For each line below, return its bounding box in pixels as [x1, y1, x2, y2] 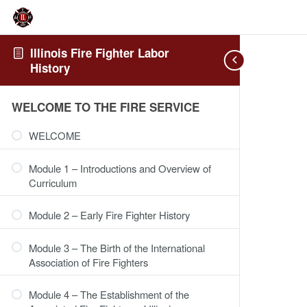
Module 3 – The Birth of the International [29, 240, 205, 255]
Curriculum [29, 175, 77, 190]
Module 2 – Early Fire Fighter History [29, 208, 190, 222]
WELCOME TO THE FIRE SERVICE [12, 99, 199, 115]
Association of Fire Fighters [29, 254, 148, 269]
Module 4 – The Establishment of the [29, 287, 189, 302]
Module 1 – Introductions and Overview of [29, 160, 211, 175]
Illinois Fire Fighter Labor [30, 44, 170, 61]
